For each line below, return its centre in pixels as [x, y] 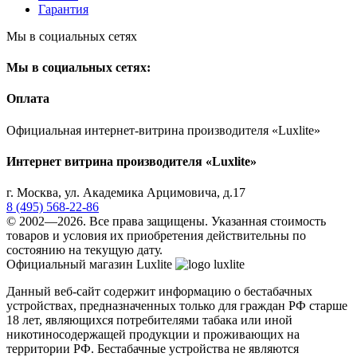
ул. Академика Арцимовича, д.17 [155, 193]
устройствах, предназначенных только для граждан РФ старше [177, 306]
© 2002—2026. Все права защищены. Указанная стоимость [166, 222]
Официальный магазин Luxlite [89, 265]
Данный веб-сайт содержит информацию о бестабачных [159, 292]
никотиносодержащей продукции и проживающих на [153, 335]
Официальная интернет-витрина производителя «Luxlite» [163, 130]
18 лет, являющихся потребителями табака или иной [149, 320]
